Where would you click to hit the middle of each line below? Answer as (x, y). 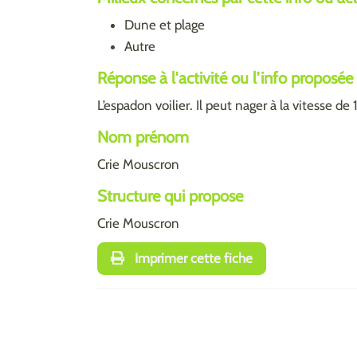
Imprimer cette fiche (192, 258)
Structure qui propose (170, 195)
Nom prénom (143, 136)
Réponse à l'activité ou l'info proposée (225, 77)
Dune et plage (165, 24)
